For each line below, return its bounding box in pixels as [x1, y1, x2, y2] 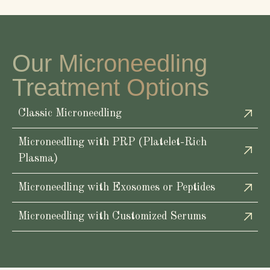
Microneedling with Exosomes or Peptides [18, 181, 215, 193]
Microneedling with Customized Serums [18, 210, 206, 222]
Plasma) [18, 152, 58, 164]
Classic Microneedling [18, 107, 122, 119]
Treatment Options [12, 74, 209, 101]
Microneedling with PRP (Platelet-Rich [18, 136, 207, 148]
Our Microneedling [12, 49, 207, 77]
